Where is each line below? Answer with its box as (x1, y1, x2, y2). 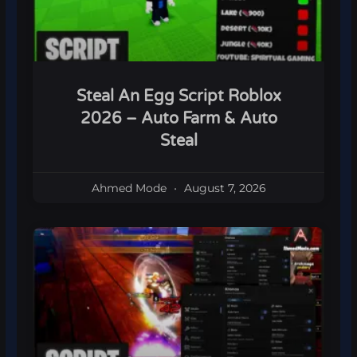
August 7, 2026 (180, 181, 266, 196)
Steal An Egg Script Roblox (76, 87, 281, 107)
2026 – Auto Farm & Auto (80, 109, 277, 129)
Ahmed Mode (91, 181, 170, 196)
